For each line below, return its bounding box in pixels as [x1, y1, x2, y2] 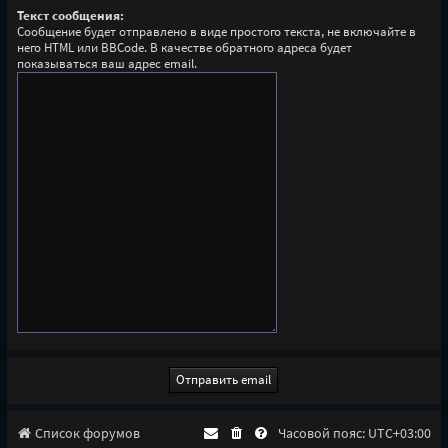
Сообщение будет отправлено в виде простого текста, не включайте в [16, 23, 416, 41]
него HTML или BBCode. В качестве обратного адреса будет [16, 39, 352, 57]
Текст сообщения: [16, 7, 124, 25]
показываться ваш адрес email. [16, 55, 197, 73]
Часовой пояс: [278, 424, 369, 443]
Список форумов [34, 424, 140, 443]
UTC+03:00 [368, 424, 432, 443]
